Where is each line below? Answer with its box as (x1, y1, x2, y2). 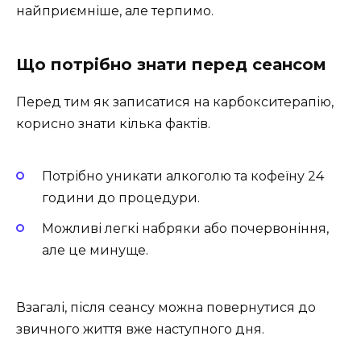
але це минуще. (42, 243, 148, 259)
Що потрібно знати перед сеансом (16, 54, 326, 74)
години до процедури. (42, 190, 200, 206)
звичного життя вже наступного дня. (16, 321, 264, 337)
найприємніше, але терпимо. (16, 2, 214, 19)
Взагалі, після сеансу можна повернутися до (16, 299, 316, 315)
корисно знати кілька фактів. (16, 115, 210, 131)
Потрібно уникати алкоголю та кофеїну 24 (42, 168, 324, 185)
